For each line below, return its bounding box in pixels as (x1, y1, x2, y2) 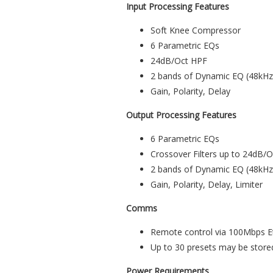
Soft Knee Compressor (151, 24, 241, 37)
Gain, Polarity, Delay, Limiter (151, 179, 263, 191)
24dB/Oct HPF (151, 55, 207, 67)
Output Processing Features (126, 109, 236, 121)
